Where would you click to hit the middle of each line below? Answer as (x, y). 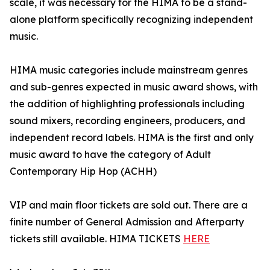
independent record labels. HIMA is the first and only (132, 137)
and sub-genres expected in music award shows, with (134, 87)
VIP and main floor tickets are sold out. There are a (129, 205)
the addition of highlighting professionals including (127, 104)
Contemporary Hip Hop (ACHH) (83, 171)
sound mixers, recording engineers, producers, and (127, 121)
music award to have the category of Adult (110, 154)
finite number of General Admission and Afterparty (127, 222)
